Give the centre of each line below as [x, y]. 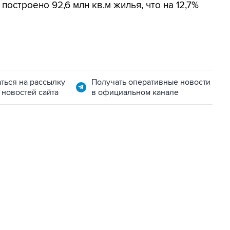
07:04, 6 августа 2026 [55, 177]
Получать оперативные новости [151, 82]
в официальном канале [135, 92]
